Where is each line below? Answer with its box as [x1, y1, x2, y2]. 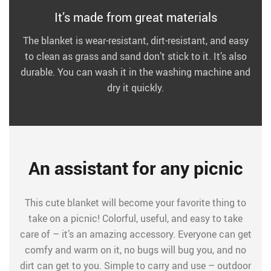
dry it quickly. [107, 81, 164, 94]
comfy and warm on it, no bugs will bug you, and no [25, 243, 246, 256]
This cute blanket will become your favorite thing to [25, 196, 246, 209]
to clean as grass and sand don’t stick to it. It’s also [24, 50, 247, 63]
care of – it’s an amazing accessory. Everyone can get [19, 227, 252, 241]
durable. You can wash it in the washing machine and [21, 65, 250, 79]
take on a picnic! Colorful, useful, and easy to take [28, 212, 243, 225]
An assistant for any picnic [28, 155, 243, 180]
